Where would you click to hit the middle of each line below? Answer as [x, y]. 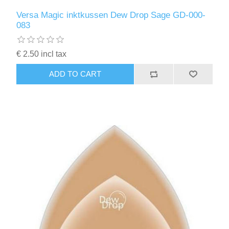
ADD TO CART [75, 74]
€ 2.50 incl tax [42, 54]
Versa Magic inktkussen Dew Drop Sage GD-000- [111, 15]
